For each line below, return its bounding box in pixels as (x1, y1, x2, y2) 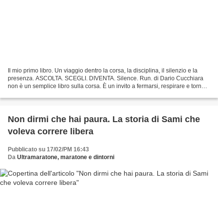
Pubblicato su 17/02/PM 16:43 (8, 145, 89, 153)
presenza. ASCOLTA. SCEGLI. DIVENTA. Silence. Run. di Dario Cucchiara (8, 74, 203, 82)
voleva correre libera (8, 126, 93, 136)
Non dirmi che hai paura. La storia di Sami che (8, 114, 200, 124)
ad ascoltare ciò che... (8, 90, 65, 97)
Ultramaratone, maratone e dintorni (17, 153, 114, 161)
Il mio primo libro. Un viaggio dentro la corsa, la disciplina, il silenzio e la (8, 67, 198, 74)
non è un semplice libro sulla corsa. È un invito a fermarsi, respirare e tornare (8, 82, 210, 90)
